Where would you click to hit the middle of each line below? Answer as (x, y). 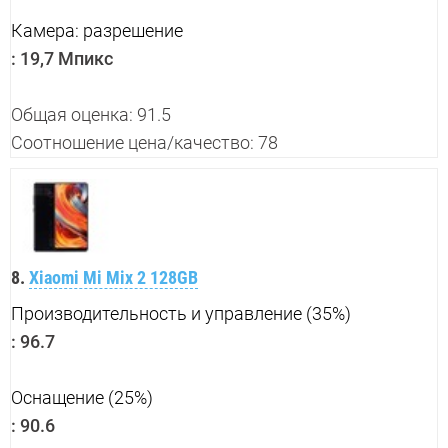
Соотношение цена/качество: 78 (144, 143)
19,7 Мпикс (64, 59)
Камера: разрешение (97, 31)
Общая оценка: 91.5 (91, 115)
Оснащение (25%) (82, 398)
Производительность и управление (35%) (181, 314)
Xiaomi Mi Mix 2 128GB (113, 278)
